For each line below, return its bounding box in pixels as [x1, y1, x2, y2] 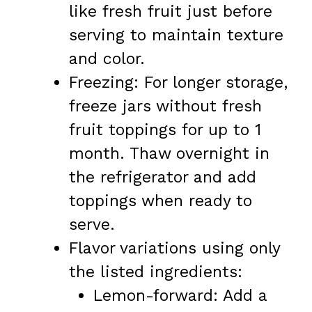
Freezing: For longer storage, [69, 72, 288, 92]
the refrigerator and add [69, 167, 256, 187]
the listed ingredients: [69, 262, 242, 281]
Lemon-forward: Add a [93, 286, 267, 305]
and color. [69, 49, 145, 68]
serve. [69, 214, 115, 234]
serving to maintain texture [69, 25, 283, 45]
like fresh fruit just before [69, 1, 272, 21]
